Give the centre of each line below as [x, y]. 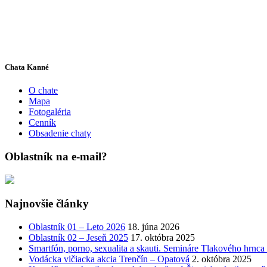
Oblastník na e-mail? [56, 156]
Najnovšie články [47, 204]
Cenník [42, 123]
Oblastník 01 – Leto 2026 [77, 227]
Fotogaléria [50, 112]
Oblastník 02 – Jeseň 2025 [78, 238]
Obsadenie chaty [60, 133]
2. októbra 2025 [222, 259]
